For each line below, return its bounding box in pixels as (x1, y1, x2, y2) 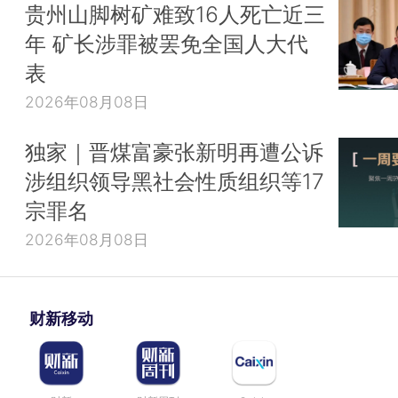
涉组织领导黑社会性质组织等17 (25, 168, 324, 195)
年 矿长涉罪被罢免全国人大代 (25, 30, 308, 58)
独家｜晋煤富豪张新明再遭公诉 (25, 139, 323, 166)
